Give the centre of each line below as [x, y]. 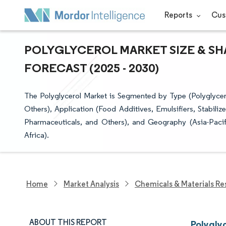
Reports [179, 15]
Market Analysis [91, 184]
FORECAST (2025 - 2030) [92, 68]
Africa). [37, 135]
